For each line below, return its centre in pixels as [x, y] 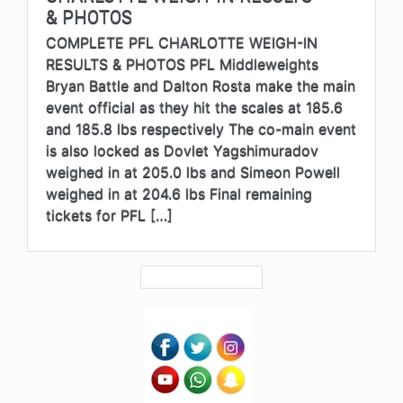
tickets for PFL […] [109, 215]
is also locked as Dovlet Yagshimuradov [182, 151]
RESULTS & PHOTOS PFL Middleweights [182, 64]
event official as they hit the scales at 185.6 [194, 107]
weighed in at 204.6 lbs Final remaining [179, 194]
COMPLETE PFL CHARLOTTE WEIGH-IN [182, 43]
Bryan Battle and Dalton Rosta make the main [201, 86]
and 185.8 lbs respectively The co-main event [201, 129]
